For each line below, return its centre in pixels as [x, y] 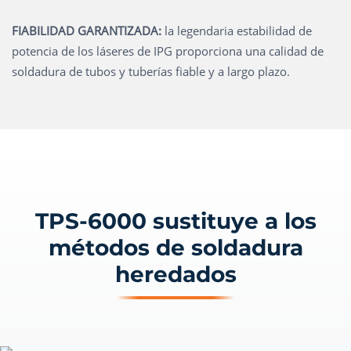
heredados [175, 274]
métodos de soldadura [175, 248]
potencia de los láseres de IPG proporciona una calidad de [168, 51]
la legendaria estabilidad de [237, 31]
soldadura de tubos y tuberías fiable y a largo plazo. [151, 71]
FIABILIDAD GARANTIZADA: [87, 31]
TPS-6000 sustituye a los [175, 221]
